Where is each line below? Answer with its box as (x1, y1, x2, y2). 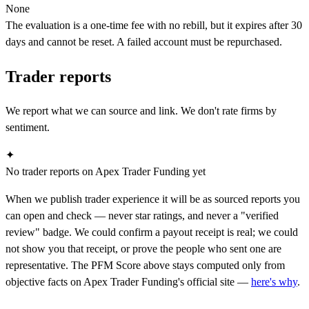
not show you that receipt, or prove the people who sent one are (6, 242, 281, 255)
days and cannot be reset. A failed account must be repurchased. (6, 36, 282, 48)
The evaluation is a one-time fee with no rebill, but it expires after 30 (6, 19, 302, 32)
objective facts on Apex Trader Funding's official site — (6, 275, 251, 288)
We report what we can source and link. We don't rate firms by (6, 104, 277, 117)
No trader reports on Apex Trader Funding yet (6, 165, 206, 177)
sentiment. (6, 121, 50, 133)
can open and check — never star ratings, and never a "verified (6, 209, 279, 221)
